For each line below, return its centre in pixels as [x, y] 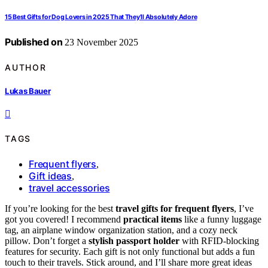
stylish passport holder [134, 240]
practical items [153, 219]
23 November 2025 [100, 42]
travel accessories [69, 188]
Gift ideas [50, 176]
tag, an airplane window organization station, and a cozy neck [121, 230]
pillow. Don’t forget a [47, 240]
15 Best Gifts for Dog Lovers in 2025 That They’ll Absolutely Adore [101, 17]
